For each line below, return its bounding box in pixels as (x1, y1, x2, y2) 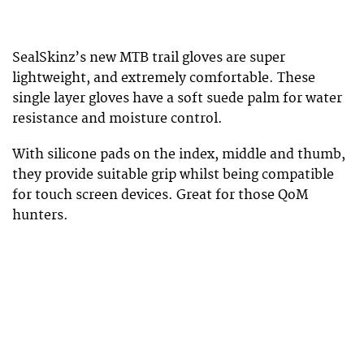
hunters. (12, 207, 68, 224)
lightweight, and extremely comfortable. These (12, 70, 315, 87)
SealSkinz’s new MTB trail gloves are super (12, 50, 285, 67)
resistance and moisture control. (12, 110, 223, 128)
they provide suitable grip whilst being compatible (12, 167, 334, 184)
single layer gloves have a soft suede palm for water (12, 90, 342, 107)
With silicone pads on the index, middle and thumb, (12, 146, 345, 163)
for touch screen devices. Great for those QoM (12, 187, 308, 204)
